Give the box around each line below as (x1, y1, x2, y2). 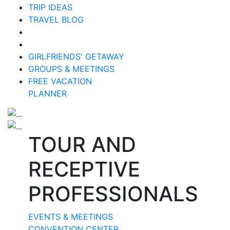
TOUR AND (28, 131, 136, 157)
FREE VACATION (28, 75, 92, 86)
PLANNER (28, 88, 67, 99)
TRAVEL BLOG (28, 14, 84, 25)
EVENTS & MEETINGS (28, 211, 113, 222)
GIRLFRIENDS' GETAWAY (28, 51, 124, 62)
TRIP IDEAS (28, 2, 72, 12)
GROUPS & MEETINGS (28, 63, 114, 74)
